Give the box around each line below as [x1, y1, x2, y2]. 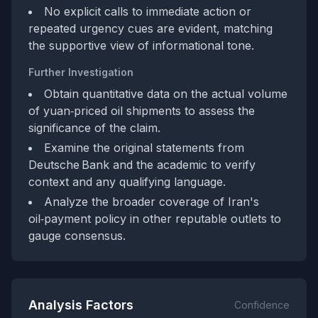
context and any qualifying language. [28, 175, 226, 189]
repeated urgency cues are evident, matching [28, 21, 273, 35]
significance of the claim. [28, 121, 160, 135]
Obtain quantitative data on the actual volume [44, 87, 287, 101]
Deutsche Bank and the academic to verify [28, 158, 256, 172]
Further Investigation [28, 66, 133, 78]
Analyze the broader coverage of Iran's [44, 194, 259, 209]
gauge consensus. [28, 229, 126, 243]
